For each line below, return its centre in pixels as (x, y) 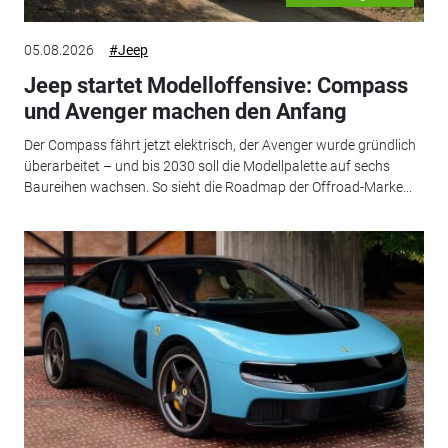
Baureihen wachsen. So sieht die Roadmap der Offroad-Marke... (217, 187)
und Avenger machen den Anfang (185, 111)
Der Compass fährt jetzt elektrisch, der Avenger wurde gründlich (219, 145)
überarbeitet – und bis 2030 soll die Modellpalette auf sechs (206, 166)
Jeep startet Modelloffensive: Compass (215, 85)
